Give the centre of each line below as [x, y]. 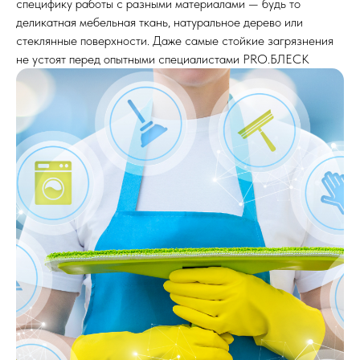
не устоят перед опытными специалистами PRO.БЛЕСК [163, 59]
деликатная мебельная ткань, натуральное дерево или [160, 22]
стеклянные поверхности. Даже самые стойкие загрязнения [175, 41]
